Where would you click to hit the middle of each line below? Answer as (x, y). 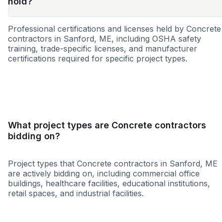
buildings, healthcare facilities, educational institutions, (109, 184)
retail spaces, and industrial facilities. (76, 194)
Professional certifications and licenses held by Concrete (114, 29)
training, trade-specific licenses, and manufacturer (103, 49)
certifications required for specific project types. (98, 59)
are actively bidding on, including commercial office (104, 174)
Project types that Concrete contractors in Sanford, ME (113, 164)
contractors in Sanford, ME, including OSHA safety (105, 39)
